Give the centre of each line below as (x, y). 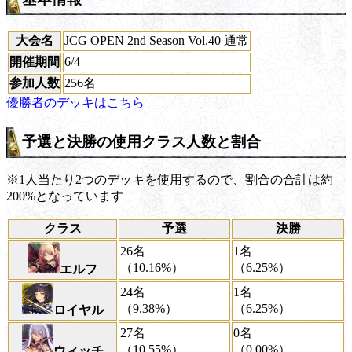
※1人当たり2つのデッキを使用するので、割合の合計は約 (170, 180)
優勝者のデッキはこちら (75, 103)
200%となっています (65, 196)
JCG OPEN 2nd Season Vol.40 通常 (157, 40)
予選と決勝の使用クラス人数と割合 (141, 141)
